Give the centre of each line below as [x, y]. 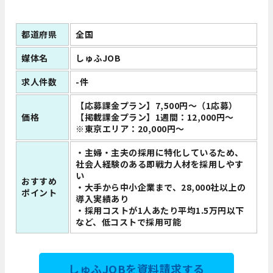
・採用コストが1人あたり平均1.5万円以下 [160, 211]
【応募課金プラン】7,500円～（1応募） [157, 106]
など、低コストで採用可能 [129, 222]
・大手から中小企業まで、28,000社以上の [161, 187]
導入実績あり [102, 199]
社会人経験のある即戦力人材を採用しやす [160, 164]
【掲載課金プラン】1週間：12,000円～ [155, 117]
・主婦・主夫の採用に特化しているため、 [160, 153]
